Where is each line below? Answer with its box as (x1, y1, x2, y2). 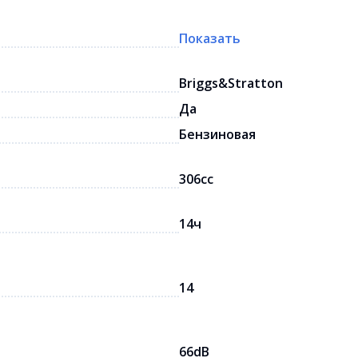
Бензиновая (179, 125, 256, 143)
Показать (179, 30, 241, 47)
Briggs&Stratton (179, 74, 283, 92)
